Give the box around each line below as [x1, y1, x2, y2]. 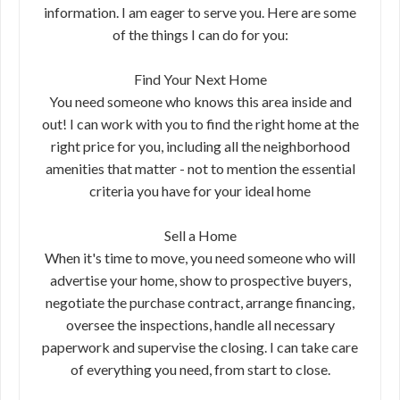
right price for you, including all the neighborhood [50, 137, 350, 154]
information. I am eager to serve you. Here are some [44, 4, 356, 21]
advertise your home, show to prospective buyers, [49, 271, 351, 288]
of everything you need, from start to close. [70, 361, 330, 378]
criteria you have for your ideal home [89, 182, 311, 199]
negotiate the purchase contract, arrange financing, [46, 294, 354, 311]
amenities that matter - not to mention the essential [45, 160, 355, 177]
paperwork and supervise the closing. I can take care [42, 338, 358, 355]
